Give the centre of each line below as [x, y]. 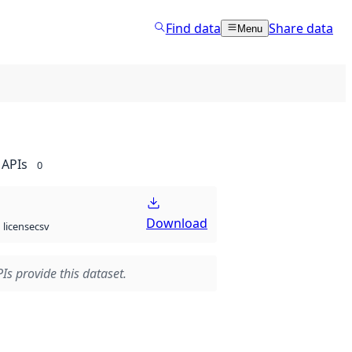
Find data [193, 28]
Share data [301, 28]
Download [177, 224]
